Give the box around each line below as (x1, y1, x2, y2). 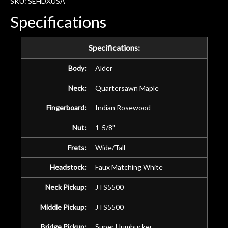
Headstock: (49, 162, 87, 172)
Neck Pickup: (45, 182, 87, 191)
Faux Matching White (95, 162, 163, 172)
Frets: (67, 142, 87, 152)
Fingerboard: (46, 103, 87, 112)
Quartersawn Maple (95, 83, 159, 92)
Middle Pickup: (40, 202, 87, 211)
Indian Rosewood (95, 103, 151, 112)
